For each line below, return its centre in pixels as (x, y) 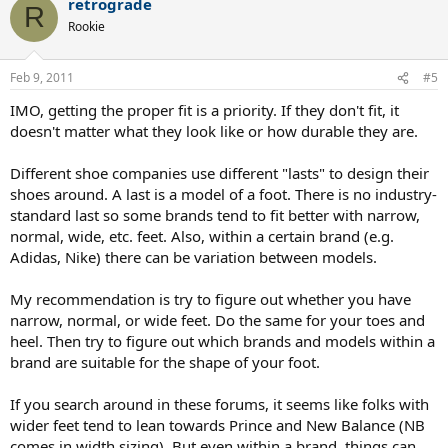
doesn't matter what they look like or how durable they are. (214, 131)
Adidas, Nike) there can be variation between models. (193, 257)
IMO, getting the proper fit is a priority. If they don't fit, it (204, 110)
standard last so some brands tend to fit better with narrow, (215, 215)
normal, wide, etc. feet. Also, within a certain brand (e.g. (202, 236)
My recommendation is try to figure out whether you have (210, 299)
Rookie (86, 26)
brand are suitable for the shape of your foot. (165, 362)
